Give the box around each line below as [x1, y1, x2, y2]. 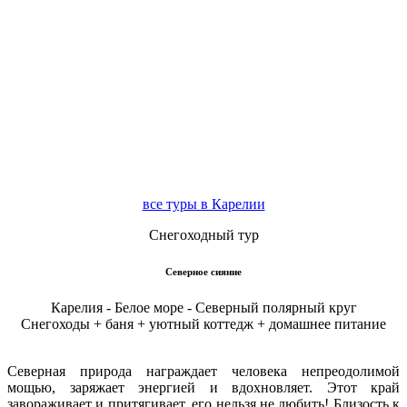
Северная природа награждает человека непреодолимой [7, 362, 400, 379]
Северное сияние [165, 265, 242, 277]
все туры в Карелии [142, 196, 265, 212]
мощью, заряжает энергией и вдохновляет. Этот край [7, 379, 400, 395]
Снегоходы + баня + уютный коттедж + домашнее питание [21, 315, 386, 332]
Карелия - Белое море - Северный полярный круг [50, 299, 357, 315]
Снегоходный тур [148, 227, 259, 243]
